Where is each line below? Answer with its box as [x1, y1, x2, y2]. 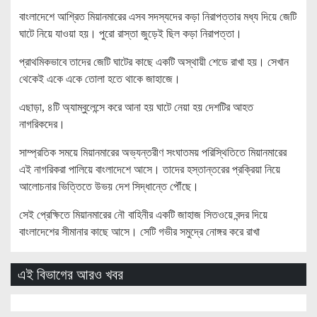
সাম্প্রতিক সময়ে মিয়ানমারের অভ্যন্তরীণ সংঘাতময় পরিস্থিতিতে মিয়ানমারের [19, 146, 287, 158]
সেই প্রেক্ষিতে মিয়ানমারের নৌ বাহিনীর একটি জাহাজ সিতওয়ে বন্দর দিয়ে [19, 208, 267, 221]
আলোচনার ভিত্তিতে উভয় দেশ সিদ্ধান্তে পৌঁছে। [19, 180, 199, 192]
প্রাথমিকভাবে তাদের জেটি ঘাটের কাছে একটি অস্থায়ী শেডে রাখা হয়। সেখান [19, 55, 289, 68]
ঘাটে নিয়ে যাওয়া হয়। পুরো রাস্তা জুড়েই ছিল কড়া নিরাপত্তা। [19, 27, 242, 40]
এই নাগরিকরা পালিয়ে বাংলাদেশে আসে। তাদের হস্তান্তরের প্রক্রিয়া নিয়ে [19, 163, 280, 175]
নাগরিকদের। [19, 117, 65, 130]
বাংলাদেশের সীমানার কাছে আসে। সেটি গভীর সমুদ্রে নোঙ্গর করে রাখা [19, 225, 260, 238]
